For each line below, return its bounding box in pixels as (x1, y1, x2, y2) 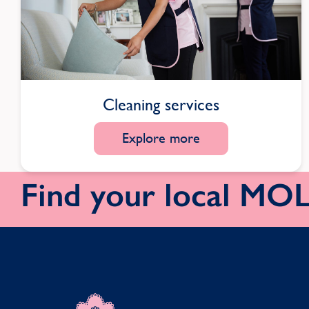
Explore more (121, 130, 200, 147)
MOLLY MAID (21, 292, 87, 306)
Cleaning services (102, 95, 219, 115)
